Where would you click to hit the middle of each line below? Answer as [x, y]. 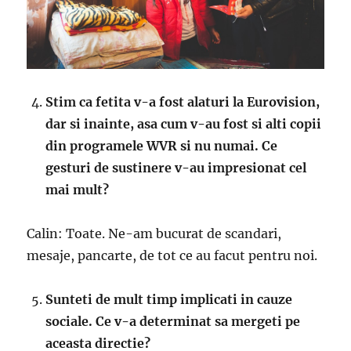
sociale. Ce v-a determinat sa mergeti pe [173, 321]
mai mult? [78, 189]
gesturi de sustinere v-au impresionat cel [176, 167]
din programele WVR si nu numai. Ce [162, 145]
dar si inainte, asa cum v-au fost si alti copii [184, 123]
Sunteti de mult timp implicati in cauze [169, 299]
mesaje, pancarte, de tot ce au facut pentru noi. [172, 255]
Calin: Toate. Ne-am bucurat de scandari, [154, 233]
